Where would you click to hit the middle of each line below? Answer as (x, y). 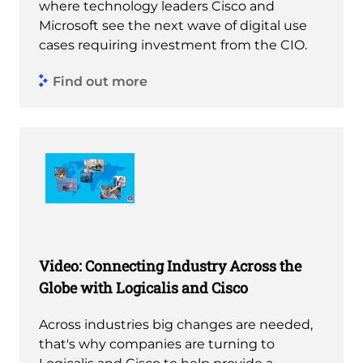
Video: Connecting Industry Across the (170, 266)
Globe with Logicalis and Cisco (143, 288)
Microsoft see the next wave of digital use (173, 26)
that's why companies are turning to (157, 344)
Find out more (100, 81)
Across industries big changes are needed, (176, 325)
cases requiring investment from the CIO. (173, 45)
